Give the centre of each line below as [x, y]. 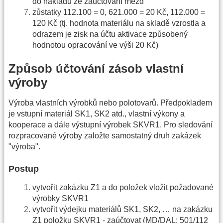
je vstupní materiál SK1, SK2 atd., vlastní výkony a [97, 114]
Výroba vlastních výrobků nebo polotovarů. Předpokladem [110, 103]
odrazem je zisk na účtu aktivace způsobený [110, 34]
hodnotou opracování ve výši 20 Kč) [95, 45]
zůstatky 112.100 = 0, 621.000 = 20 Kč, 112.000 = [119, 12]
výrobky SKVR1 [60, 198]
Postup [24, 168]
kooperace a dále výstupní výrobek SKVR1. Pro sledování [111, 125]
